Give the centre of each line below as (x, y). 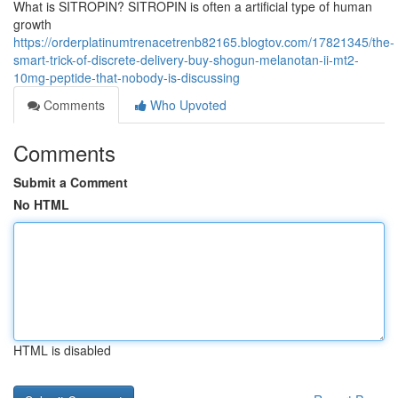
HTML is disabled (62, 350)
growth (32, 24)
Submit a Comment (71, 182)
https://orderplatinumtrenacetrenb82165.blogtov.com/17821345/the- (204, 42)
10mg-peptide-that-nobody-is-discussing (127, 77)
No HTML (41, 204)
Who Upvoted (187, 105)
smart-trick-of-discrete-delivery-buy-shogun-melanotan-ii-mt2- (186, 60)
